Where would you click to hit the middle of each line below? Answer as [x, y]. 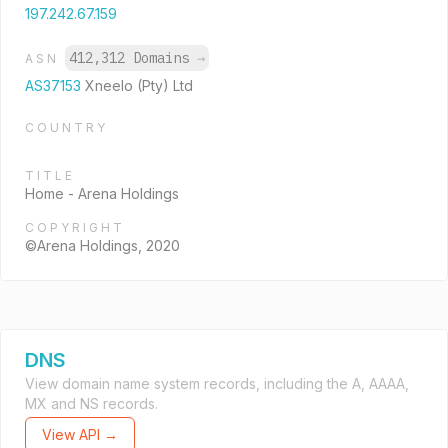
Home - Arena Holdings [102, 193]
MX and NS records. [91, 403]
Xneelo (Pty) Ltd [139, 85]
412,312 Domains [133, 58]
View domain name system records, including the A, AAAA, [217, 383]
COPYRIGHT [75, 227]
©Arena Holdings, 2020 [102, 245]
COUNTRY [66, 127]
